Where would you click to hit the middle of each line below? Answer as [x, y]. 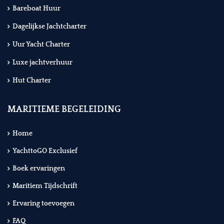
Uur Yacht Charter [41, 45]
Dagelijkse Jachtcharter [49, 27]
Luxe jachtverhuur [42, 63]
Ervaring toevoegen [43, 204]
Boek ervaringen [39, 169]
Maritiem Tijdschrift [45, 186]
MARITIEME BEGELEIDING [64, 110]
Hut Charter [32, 81]
